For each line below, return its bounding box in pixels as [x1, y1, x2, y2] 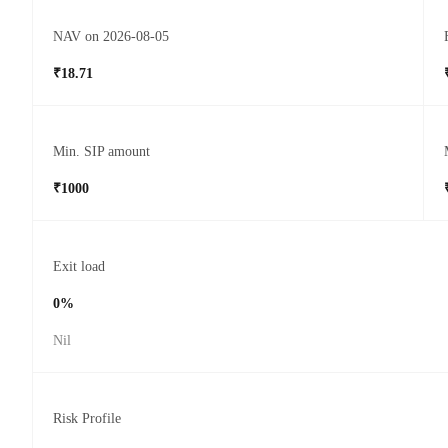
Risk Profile [53, 411, 121, 427]
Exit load [53, 259, 105, 275]
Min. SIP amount [53, 144, 150, 160]
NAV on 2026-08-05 [53, 29, 169, 45]
